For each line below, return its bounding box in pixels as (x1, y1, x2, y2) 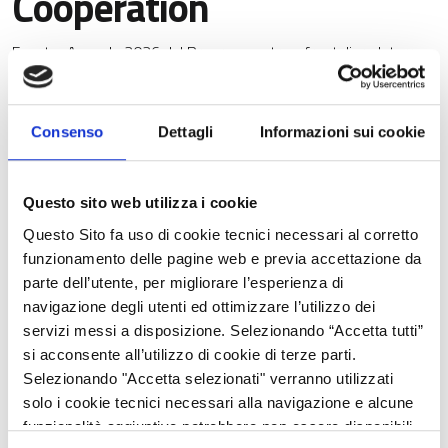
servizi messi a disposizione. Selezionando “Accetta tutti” (23, 321, 423, 339)
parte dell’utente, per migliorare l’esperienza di (23, 273, 344, 291)
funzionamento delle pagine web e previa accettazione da (23, 249, 422, 267)
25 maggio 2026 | (12, 104, 136, 129)
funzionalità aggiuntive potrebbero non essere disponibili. (23, 417, 417, 435)
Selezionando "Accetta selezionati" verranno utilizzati (23, 369, 393, 387)
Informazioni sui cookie (259, 123, 425, 141)
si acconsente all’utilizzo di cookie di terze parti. (23, 345, 356, 363)
